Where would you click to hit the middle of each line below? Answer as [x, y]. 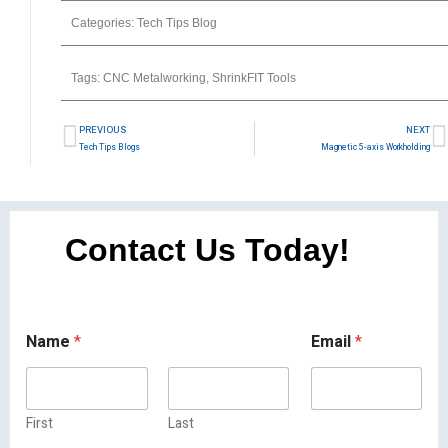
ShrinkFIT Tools [254, 77]
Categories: [104, 22]
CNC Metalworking [154, 77]
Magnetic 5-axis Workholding [375, 147]
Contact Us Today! [207, 249]
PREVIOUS [103, 129]
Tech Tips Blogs [109, 147]
